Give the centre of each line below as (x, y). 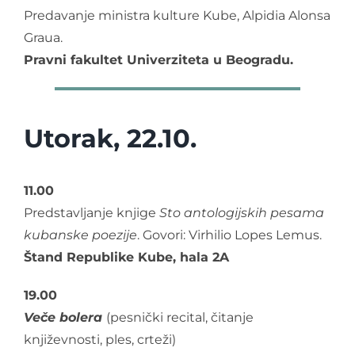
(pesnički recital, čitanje (180, 317)
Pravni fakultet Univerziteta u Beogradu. (158, 59)
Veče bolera (63, 317)
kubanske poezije (80, 235)
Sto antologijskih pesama (242, 212)
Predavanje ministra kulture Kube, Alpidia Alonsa (177, 15)
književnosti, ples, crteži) (100, 339)
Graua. (43, 37)
